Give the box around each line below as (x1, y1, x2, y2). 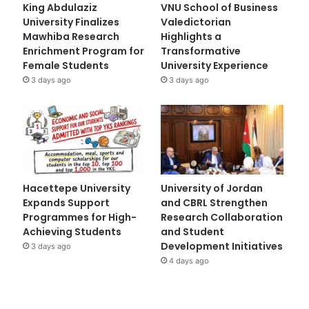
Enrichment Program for (22, 44, 144, 59)
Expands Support (22, 195, 110, 210)
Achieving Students (22, 224, 121, 239)
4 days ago (169, 255, 210, 266)
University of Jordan (161, 181, 263, 195)
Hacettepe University (22, 181, 130, 195)
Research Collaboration (161, 210, 283, 224)
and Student (161, 224, 225, 239)
